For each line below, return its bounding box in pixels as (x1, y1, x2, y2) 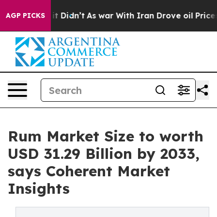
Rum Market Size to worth (8, 127, 203, 145)
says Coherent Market (8, 162, 170, 180)
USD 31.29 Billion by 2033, (8, 144, 200, 163)
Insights (8, 179, 70, 198)
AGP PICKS (6, 11, 45, 20)
